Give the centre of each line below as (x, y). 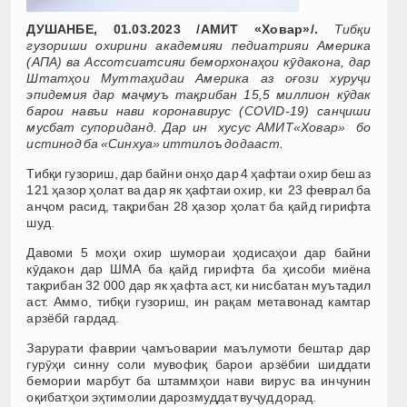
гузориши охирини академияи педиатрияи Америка (199, 46)
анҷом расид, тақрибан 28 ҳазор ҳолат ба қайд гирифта (199, 207)
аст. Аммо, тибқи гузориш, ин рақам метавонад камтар (199, 302)
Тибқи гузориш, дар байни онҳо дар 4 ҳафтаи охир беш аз (199, 174)
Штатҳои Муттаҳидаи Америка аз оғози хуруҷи (199, 79)
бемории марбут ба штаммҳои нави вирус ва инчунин (199, 381)
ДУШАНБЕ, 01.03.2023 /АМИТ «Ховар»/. (180, 30)
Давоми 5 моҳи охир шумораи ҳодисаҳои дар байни (199, 253)
